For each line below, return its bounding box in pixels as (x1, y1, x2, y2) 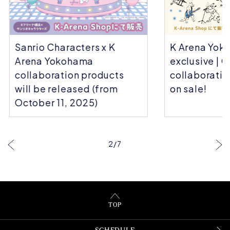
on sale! (168, 82, 205, 94)
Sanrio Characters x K (13, 41, 114, 53)
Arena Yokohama (13, 54, 92, 67)
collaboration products (13, 68, 123, 81)
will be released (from (13, 82, 117, 94)
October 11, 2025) (13, 96, 97, 108)
